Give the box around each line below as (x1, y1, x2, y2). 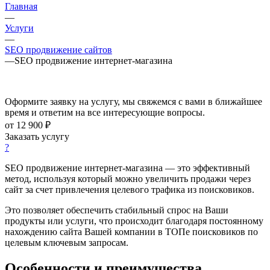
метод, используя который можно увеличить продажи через (5, 173, 251, 184)
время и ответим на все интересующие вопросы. (5, 107, 205, 118)
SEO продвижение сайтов (5, 44, 112, 55)
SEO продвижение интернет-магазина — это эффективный (5, 162, 250, 173)
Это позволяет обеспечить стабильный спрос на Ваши (5, 204, 228, 215)
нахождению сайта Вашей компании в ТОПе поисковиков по (5, 226, 258, 237)
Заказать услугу (5, 131, 69, 142)
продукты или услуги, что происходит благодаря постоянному (5, 215, 263, 226)
